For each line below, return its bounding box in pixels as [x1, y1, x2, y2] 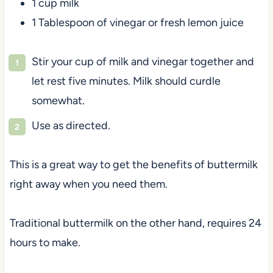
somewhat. [31, 93, 85, 107]
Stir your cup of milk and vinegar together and [31, 54, 254, 68]
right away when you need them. [9, 177, 168, 191]
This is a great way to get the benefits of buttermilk [9, 157, 258, 171]
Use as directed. [31, 118, 110, 132]
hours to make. [9, 235, 80, 249]
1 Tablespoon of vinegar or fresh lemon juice [31, 15, 244, 29]
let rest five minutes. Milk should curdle [31, 74, 221, 88]
